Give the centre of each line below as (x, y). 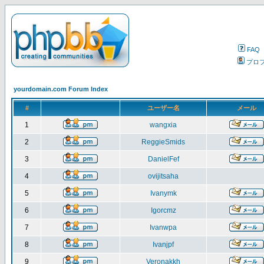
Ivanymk (163, 193)
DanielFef (163, 159)
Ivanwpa (163, 227)
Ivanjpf (163, 245)
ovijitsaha (163, 176)
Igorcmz (163, 210)
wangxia (163, 125)
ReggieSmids (163, 142)
